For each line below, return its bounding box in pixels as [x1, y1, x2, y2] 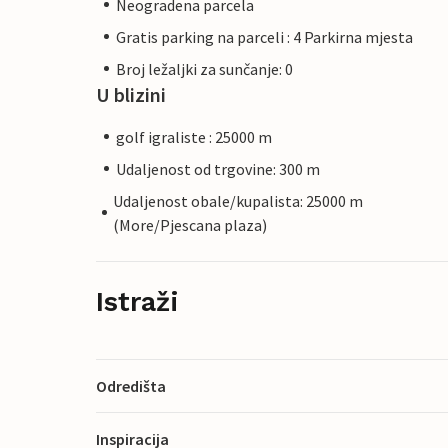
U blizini [96, 81, 166, 107]
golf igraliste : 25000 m [116, 126, 272, 147]
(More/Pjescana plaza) [113, 214, 268, 235]
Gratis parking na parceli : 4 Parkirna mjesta [116, 26, 413, 47]
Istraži [96, 285, 179, 318]
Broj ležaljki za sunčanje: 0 [116, 58, 293, 79]
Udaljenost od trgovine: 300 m [116, 158, 320, 179]
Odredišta [96, 375, 166, 396]
